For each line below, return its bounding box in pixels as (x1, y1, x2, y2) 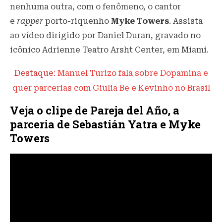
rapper (17, 16, 43, 26)
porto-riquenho (43, 16, 111, 26)
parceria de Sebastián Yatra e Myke (10, 117, 201, 132)
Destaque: (14, 68, 57, 78)
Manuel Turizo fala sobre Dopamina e (57, 68, 208, 78)
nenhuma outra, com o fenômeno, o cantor (10, 2, 181, 12)
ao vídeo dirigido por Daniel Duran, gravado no (10, 31, 201, 41)
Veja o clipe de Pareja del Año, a (10, 103, 179, 118)
